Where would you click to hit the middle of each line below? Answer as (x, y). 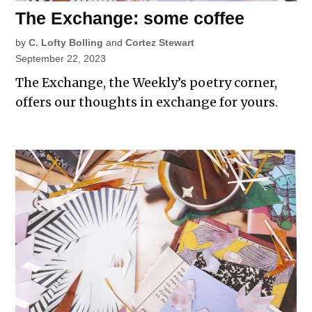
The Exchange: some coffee (130, 18)
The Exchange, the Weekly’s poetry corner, (147, 83)
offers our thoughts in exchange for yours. (147, 102)
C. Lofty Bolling (66, 43)
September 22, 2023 (61, 59)
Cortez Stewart (160, 43)
